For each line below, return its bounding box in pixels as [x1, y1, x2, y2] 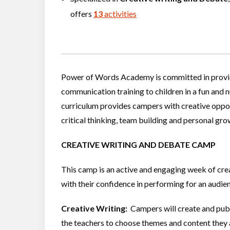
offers [70, 9, 93, 18]
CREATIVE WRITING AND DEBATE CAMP [61, 139, 216, 149]
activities [103, 9, 137, 18]
